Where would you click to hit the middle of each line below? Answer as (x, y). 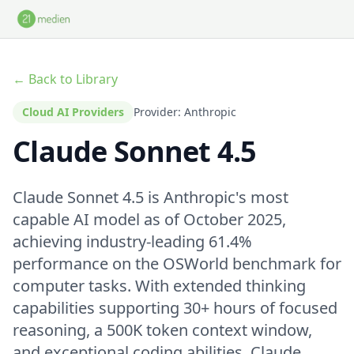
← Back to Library (65, 79)
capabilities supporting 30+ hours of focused (175, 308)
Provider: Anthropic (185, 112)
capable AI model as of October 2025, (149, 219)
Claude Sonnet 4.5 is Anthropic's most (151, 197)
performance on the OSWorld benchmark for (177, 264)
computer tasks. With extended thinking (159, 286)
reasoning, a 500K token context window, (162, 330)
